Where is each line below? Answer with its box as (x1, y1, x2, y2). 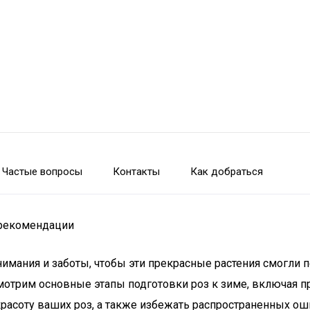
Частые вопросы (2, 165, 82, 178)
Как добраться (190, 165, 263, 178)
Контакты (113, 165, 160, 178)
